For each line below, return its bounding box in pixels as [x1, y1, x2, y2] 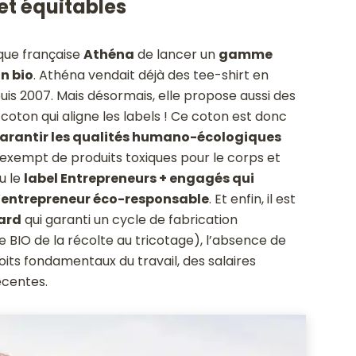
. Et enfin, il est [208, 189, 296, 208]
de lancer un [133, 44, 219, 64]
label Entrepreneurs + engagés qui [23, 168, 254, 188]
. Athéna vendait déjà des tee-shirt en [33, 65, 269, 84]
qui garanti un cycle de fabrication [21, 210, 238, 229]
